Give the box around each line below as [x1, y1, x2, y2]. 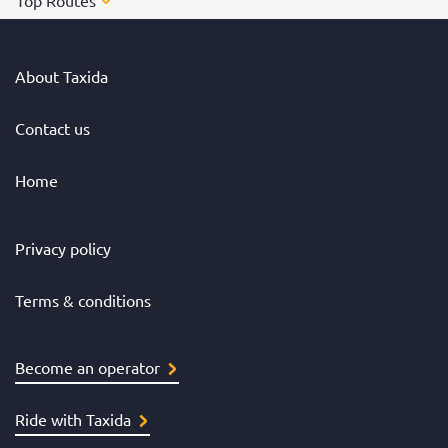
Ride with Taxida [15, 409, 131, 430]
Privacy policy [15, 237, 111, 258]
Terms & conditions [15, 289, 151, 310]
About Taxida [15, 66, 108, 87]
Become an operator [15, 357, 160, 378]
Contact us [15, 118, 90, 139]
